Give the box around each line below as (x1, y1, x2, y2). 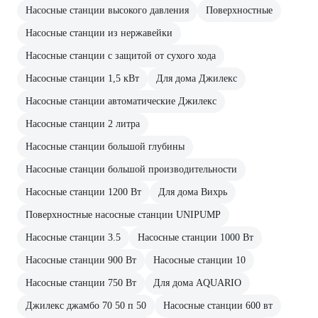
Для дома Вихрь (158, 186, 227, 197)
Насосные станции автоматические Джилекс (26, 95, 216, 106)
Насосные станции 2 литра (26, 118, 140, 129)
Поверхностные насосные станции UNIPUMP (26, 209, 221, 220)
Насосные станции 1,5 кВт (26, 72, 139, 84)
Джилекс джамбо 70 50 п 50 (26, 300, 146, 311)
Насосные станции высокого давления (26, 4, 189, 16)
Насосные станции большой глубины (26, 141, 185, 152)
